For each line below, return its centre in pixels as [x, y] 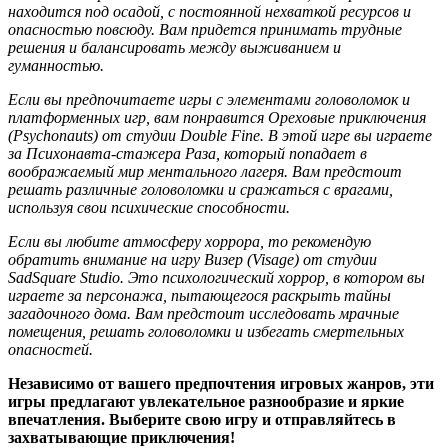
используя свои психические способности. [149, 207]
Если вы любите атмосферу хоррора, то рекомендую [189, 241]
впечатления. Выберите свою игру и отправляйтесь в [202, 419]
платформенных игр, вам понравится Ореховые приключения [217, 117]
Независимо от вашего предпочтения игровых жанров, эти [221, 383]
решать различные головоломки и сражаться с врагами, [200, 189]
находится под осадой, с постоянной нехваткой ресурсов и [209, 11]
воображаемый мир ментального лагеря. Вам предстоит [205, 171]
